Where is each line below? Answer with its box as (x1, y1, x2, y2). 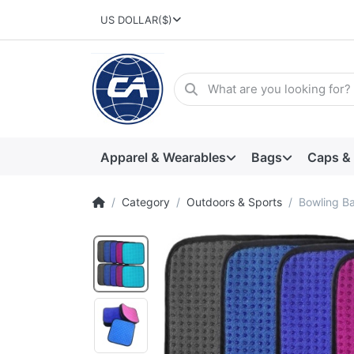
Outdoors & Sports (186, 195, 282, 209)
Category (122, 195, 170, 209)
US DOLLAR (100, 13, 158, 27)
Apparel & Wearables (100, 149, 226, 165)
